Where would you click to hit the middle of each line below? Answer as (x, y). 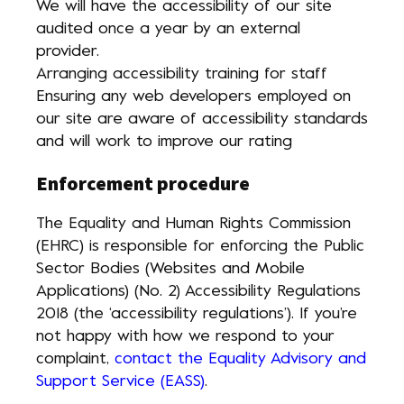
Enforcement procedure (143, 183)
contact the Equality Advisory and (240, 359)
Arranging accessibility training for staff (182, 74)
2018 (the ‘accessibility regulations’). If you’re (197, 314)
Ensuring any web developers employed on (193, 97)
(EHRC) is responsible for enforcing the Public (200, 247)
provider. (68, 52)
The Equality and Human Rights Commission (193, 224)
